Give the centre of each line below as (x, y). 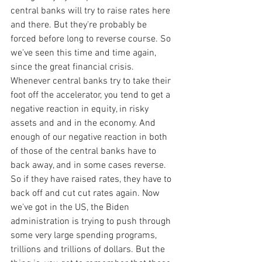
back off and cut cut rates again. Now (86, 193)
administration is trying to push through (92, 221)
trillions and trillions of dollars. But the (89, 249)
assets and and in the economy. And (84, 123)
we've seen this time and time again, (85, 53)
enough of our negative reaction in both (90, 137)
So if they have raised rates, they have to (92, 179)
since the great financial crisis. (73, 67)
